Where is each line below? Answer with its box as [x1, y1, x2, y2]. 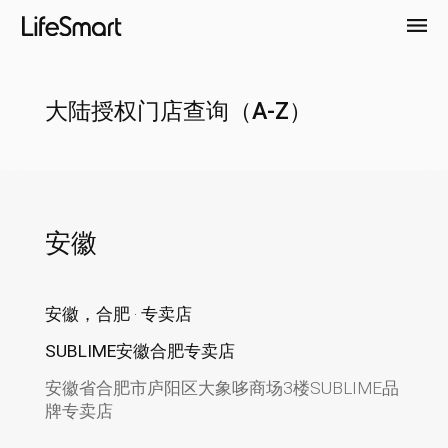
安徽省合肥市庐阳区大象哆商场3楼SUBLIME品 [44, 378, 399, 398]
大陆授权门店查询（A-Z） [44, 96, 312, 125]
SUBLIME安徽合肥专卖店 [44, 341, 235, 362]
